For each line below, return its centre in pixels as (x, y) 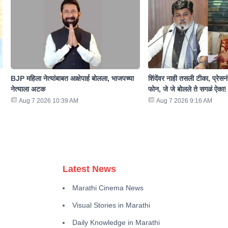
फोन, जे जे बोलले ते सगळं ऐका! (187, 89)
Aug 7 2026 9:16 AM (184, 101)
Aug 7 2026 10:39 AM (48, 101)
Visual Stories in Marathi (111, 205)
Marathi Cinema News (108, 188)
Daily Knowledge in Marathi (116, 223)
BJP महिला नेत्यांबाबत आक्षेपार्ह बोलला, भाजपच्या (72, 79)
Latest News (90, 169)
